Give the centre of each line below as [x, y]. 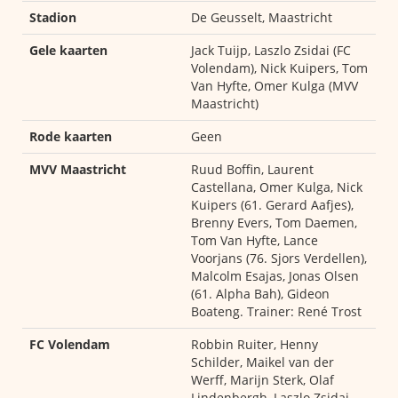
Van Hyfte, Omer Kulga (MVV [275, 86]
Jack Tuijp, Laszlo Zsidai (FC [271, 50]
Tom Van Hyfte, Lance [255, 240]
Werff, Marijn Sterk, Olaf [263, 380]
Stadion [53, 17]
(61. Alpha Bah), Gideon [260, 294]
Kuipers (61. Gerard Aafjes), [272, 205]
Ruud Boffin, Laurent [252, 169]
